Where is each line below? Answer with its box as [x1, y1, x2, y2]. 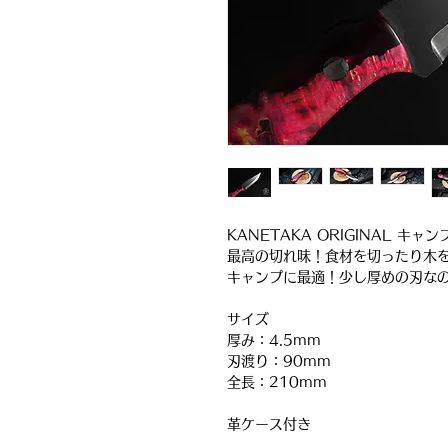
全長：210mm [227, 375, 327, 389]
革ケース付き [227, 417, 311, 431]
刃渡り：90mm [227, 354, 331, 368]
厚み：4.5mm [227, 333, 321, 347]
